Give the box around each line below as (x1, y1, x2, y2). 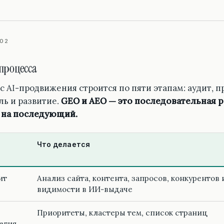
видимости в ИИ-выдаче (37, 184, 132, 194)
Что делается (37, 140, 90, 149)
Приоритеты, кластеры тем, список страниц (37, 208, 207, 218)
